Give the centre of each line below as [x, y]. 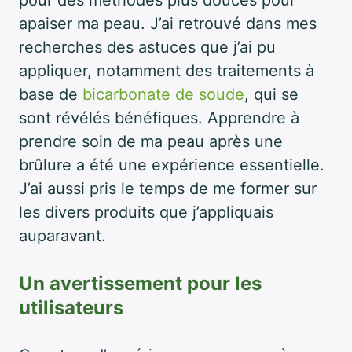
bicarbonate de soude [163, 94]
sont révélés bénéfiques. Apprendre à [159, 117]
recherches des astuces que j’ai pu [147, 47]
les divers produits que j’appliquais [146, 212]
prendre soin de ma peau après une [151, 141]
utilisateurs [71, 307]
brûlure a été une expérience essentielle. [172, 165]
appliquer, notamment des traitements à [167, 70]
